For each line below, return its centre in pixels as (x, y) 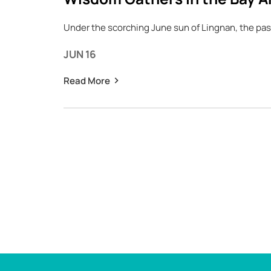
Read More (87, 81)
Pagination (87, 176)
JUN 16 (80, 54)
